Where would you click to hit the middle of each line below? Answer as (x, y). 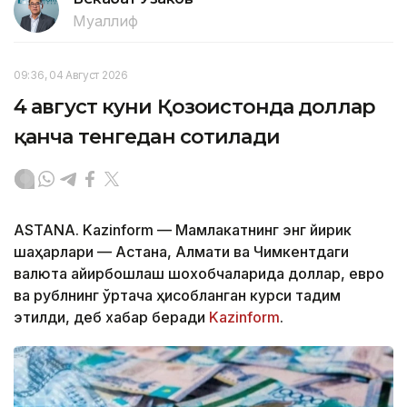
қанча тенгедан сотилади (147, 136)
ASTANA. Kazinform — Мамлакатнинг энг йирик (183, 229)
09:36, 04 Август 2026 (71, 74)
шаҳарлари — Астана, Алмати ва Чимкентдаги (181, 251)
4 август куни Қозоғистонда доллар (194, 106)
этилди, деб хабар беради (111, 317)
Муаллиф (105, 20)
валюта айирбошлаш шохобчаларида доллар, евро (199, 273)
